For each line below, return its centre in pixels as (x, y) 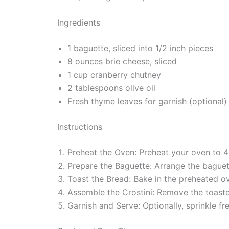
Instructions (80, 127)
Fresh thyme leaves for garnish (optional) (147, 101)
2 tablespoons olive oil (111, 88)
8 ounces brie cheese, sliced (122, 62)
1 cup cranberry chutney (114, 75)
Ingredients (79, 23)
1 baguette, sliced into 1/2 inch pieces (140, 48)
